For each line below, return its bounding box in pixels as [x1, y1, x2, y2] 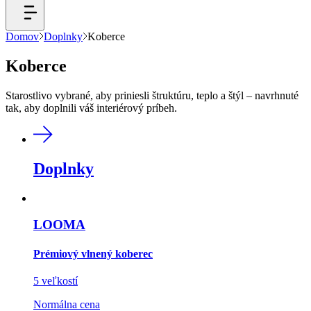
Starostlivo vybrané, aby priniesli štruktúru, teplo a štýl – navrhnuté [6, 89, 299, 101]
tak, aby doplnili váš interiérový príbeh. [6, 101, 177, 114]
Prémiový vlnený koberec [33, 247, 153, 260]
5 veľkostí [33, 274, 78, 287]
